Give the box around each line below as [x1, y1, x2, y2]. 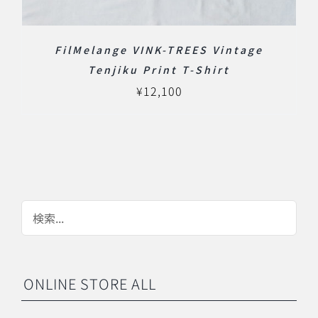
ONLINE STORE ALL [23, 273, 156, 294]
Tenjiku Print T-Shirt [88, 62, 230, 77]
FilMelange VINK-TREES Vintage [55, 42, 263, 57]
